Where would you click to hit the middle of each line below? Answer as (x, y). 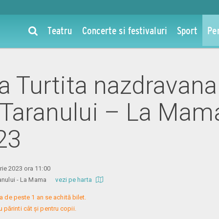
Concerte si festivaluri (124, 30)
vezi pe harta (74, 179)
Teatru (60, 30)
